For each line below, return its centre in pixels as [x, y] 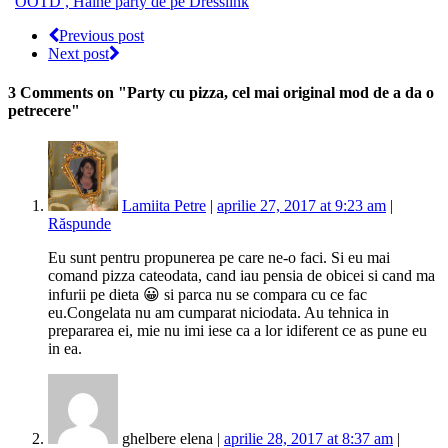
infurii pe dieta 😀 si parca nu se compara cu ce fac [207, 295]
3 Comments [50, 92]
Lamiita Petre [164, 206]
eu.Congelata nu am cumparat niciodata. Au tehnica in [218, 313]
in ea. [65, 349]
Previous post [101, 35]
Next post [78, 53]
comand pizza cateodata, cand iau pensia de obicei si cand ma [241, 276]
